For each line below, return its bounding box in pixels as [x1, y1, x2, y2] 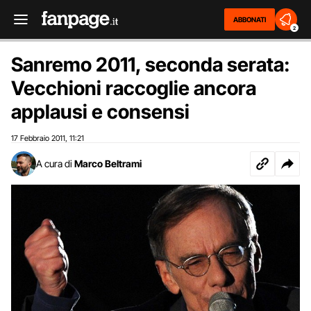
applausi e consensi [11, 100, 190, 124]
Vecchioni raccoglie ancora [11, 76, 256, 100]
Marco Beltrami [74, 158, 142, 169]
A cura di [36, 158, 72, 169]
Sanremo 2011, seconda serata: [11, 53, 290, 76]
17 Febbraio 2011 [11, 133, 65, 143]
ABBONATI [233, 15, 266, 24]
